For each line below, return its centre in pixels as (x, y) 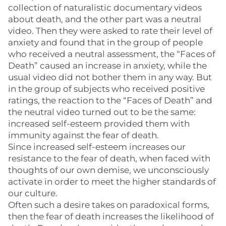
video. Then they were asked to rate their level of (110, 31)
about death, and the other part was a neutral (105, 19)
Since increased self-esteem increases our (97, 147)
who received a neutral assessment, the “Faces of (112, 54)
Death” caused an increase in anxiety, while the (107, 66)
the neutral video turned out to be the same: (102, 112)
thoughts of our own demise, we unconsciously (108, 170)
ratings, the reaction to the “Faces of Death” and (110, 100)
